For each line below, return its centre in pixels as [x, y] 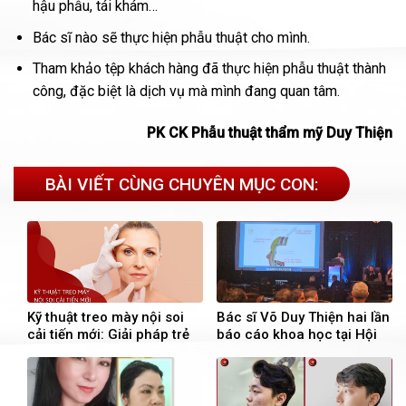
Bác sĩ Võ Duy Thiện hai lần [303, 318]
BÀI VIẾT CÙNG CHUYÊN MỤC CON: [182, 185]
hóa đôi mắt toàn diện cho [111, 352]
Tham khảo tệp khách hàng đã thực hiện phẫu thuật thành [209, 69]
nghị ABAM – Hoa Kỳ [282, 352]
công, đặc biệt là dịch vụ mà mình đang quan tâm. [186, 92]
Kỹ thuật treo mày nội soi [106, 318]
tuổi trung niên [74, 369]
